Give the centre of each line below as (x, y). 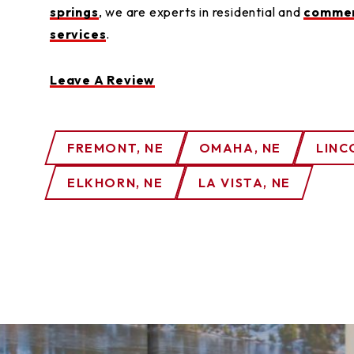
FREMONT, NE (116, 148)
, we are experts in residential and (201, 12)
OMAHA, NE (240, 148)
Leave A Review (103, 80)
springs (74, 12)
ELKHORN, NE (115, 183)
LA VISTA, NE (244, 183)
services (78, 34)
